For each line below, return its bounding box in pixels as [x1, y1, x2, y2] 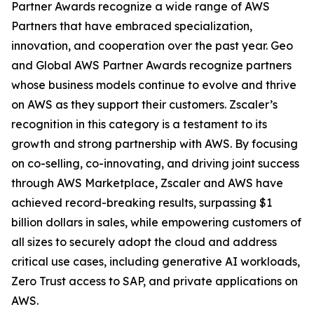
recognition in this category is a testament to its [11, 117, 267, 131]
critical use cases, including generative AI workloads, [11, 254, 300, 268]
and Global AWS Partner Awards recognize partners [11, 58, 292, 72]
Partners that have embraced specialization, [11, 19, 252, 33]
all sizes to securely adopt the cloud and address [11, 235, 277, 249]
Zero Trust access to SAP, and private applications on [11, 274, 298, 288]
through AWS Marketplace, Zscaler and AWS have [11, 176, 283, 190]
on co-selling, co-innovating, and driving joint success [11, 156, 299, 170]
